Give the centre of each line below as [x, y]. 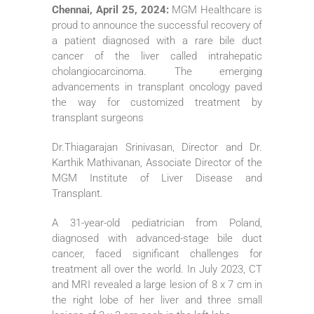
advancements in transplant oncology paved [157, 87]
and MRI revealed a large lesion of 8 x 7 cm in [157, 284]
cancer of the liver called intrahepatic [157, 56]
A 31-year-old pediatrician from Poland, [157, 223]
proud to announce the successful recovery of [157, 25]
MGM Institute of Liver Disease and [157, 178]
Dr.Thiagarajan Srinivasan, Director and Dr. [157, 147]
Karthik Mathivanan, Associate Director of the [157, 162]
